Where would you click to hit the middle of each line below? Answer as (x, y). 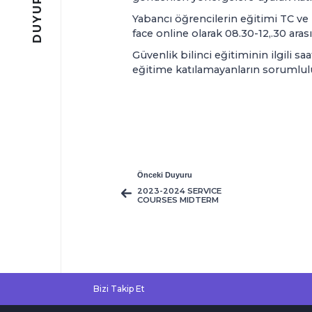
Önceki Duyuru (164, 175)
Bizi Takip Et (119, 289)
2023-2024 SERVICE (179, 191)
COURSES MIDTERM (178, 200)
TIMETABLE (161, 209)
